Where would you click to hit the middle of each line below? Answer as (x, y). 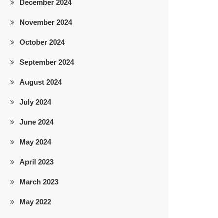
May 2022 (35, 202)
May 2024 (35, 142)
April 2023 (36, 162)
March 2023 (39, 182)
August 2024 (41, 82)
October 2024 (42, 42)
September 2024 (47, 62)
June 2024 (36, 122)
